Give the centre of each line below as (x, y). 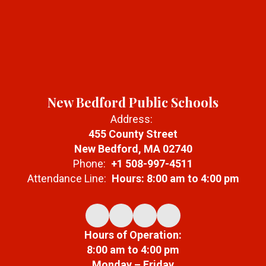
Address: (132, 119)
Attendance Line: (66, 179)
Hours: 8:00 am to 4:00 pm (175, 179)
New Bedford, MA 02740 (133, 149)
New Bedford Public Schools (133, 102)
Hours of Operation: (133, 235)
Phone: (89, 164)
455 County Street (133, 134)
